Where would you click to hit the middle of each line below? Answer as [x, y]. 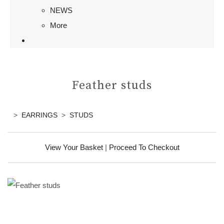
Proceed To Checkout [144, 147]
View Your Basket [74, 147]
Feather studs [112, 85]
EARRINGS [39, 115]
